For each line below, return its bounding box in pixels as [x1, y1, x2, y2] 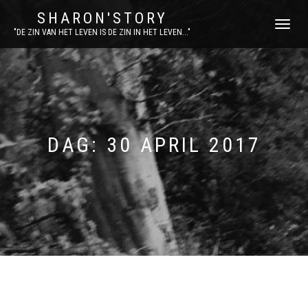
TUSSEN [274, 34, 298, 43]
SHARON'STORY [36, 10, 168, 27]
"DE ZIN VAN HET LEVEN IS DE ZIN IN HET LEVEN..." [14, 27, 190, 37]
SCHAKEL [274, 21, 303, 30]
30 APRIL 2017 [106, 133, 261, 157]
